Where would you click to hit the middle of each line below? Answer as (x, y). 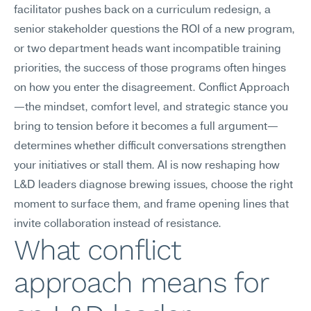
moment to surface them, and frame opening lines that (151, 205)
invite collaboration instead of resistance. (118, 224)
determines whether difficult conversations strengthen (150, 146)
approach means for (141, 283)
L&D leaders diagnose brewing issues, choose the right (153, 185)
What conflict (97, 250)
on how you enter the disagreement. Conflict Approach (152, 88)
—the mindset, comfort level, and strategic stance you (151, 108)
